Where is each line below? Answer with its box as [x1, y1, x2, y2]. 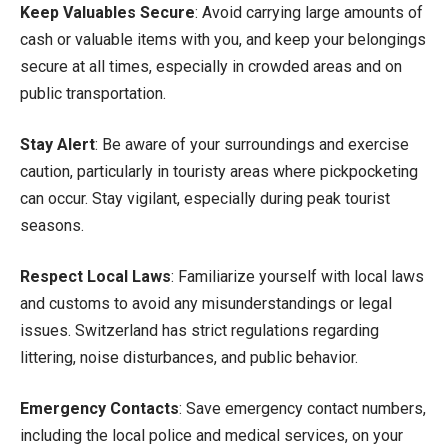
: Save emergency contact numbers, [179, 398, 426, 418]
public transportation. [20, 83, 166, 103]
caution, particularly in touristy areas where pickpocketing [20, 161, 418, 181]
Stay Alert [20, 134, 95, 154]
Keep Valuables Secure [20, 2, 195, 22]
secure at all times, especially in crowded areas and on [20, 56, 402, 76]
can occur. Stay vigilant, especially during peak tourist [20, 188, 390, 208]
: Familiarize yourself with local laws [171, 266, 424, 286]
